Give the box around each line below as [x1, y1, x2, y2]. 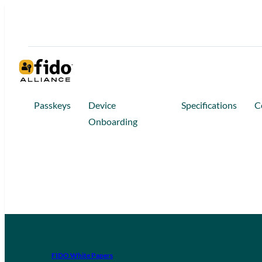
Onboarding [88, 116, 138, 127]
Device [88, 99, 116, 111]
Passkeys [34, 99, 71, 111]
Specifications [181, 99, 237, 111]
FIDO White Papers [51, 251, 113, 260]
